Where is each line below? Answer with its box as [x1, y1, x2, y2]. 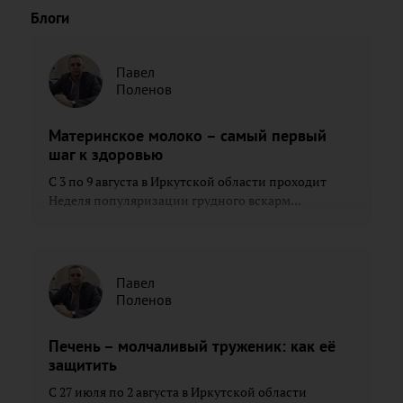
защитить [49, 354, 117, 375]
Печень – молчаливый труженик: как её [49, 335, 336, 356]
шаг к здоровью [49, 143, 163, 165]
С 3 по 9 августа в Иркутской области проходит [49, 173, 327, 190]
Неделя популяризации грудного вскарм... [49, 192, 301, 209]
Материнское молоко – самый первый [49, 124, 327, 146]
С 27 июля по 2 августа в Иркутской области [49, 383, 307, 400]
